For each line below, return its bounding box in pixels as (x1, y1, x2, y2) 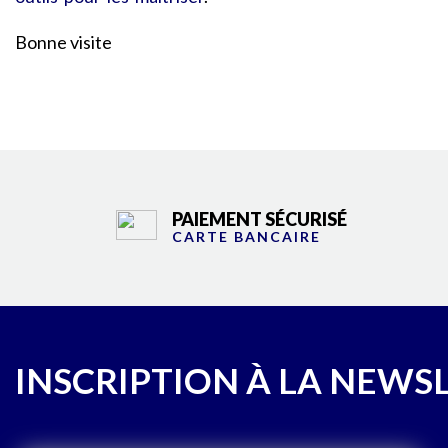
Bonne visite (15, 31, 112, 53)
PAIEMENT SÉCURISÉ (171, 208, 347, 230)
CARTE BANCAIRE (171, 228, 321, 245)
